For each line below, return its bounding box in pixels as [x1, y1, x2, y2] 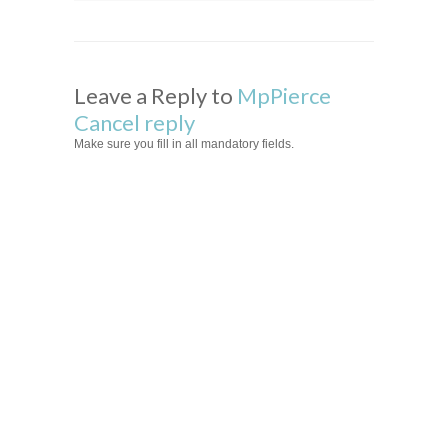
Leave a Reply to [74, 82, 237, 110]
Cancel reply [74, 109, 195, 137]
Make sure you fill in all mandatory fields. [74, 137, 294, 152]
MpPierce [237, 82, 331, 110]
